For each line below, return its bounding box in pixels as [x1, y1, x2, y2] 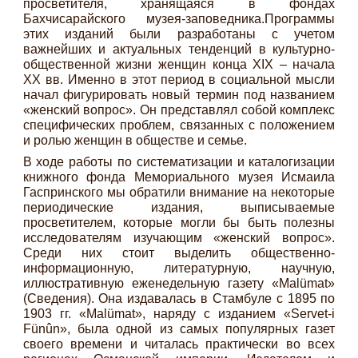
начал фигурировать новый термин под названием [22, 87, 336, 101]
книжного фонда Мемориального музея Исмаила [22, 169, 336, 184]
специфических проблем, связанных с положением [22, 117, 336, 132]
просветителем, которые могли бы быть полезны [22, 215, 336, 229]
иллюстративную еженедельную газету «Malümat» [22, 276, 336, 290]
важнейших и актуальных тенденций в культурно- [22, 42, 336, 56]
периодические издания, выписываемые [22, 200, 336, 214]
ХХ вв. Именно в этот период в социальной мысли [22, 72, 336, 86]
